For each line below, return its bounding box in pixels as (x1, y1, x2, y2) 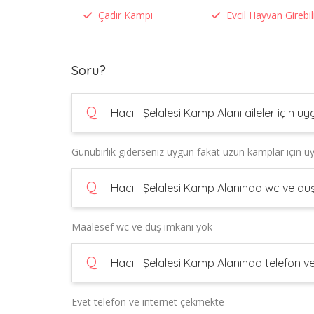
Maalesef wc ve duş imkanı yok (71, 220, 212, 233)
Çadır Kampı (98, 8, 153, 22)
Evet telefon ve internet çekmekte (71, 295, 224, 308)
